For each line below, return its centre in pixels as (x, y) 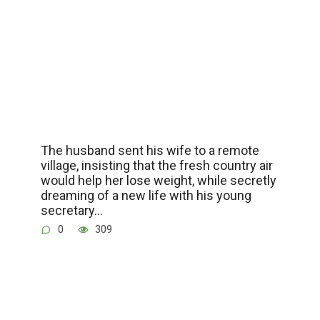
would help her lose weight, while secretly (158, 180)
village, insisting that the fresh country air (156, 165)
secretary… (71, 210)
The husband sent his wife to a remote (150, 150)
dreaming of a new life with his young (146, 195)
